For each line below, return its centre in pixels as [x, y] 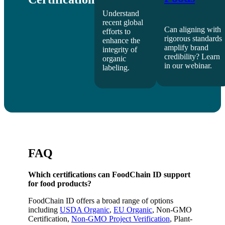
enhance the [121, 41]
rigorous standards [193, 38]
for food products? [61, 184]
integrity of [120, 50]
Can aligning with [193, 29]
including [44, 210]
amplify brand [186, 47]
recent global [123, 23]
